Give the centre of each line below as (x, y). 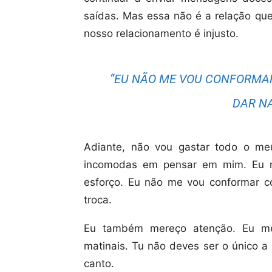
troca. (98, 200)
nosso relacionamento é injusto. (161, 33)
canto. (99, 263)
